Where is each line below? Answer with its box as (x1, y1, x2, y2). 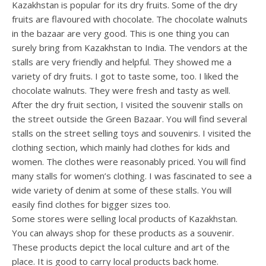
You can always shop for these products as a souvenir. (12, 227, 234, 239)
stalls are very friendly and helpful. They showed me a (12, 56, 232, 68)
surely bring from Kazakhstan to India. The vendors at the (12, 42, 248, 54)
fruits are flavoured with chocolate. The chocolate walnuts (12, 13, 248, 26)
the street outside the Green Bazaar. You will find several (12, 113, 247, 125)
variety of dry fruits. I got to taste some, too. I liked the (12, 70, 239, 83)
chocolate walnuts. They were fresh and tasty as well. (12, 84, 230, 97)
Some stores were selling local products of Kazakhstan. (12, 213, 237, 225)
